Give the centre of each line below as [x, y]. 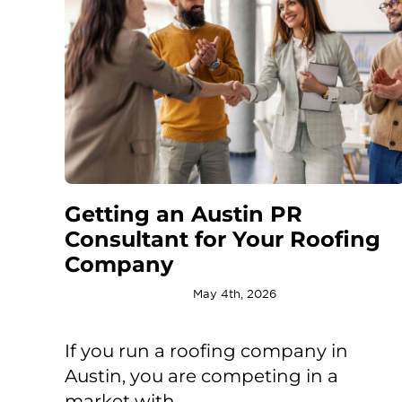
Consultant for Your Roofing [222, 239]
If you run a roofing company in [206, 350]
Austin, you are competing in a [201, 376]
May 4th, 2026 [235, 293]
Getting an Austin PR [183, 214]
